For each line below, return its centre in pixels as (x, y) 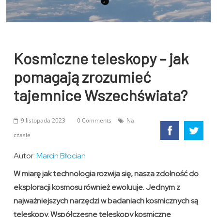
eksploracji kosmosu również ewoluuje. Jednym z (97, 187)
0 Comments (94, 121)
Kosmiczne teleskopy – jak (101, 58)
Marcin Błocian (61, 156)
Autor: (25, 156)
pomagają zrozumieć (83, 77)
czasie (22, 135)
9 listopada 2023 (43, 121)
